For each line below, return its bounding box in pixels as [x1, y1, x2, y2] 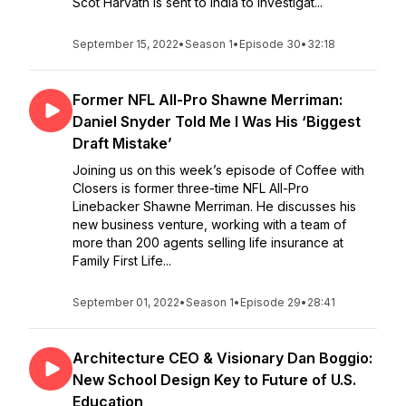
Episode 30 [239, 37, 301, 51]
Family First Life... [72, 253, 171, 268]
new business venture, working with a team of [72, 217, 346, 232]
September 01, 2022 [72, 295, 179, 309]
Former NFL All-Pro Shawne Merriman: [72, 91, 343, 109]
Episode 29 [240, 295, 301, 309]
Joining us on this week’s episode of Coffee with [72, 162, 364, 178]
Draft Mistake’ [72, 134, 172, 152]
